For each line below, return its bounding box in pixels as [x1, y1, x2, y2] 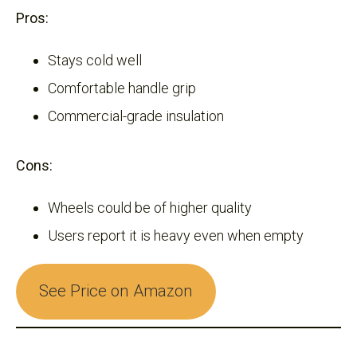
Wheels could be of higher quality [48, 198, 252, 216]
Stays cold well [48, 51, 142, 69]
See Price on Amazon [38, 281, 193, 301]
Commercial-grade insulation [48, 107, 224, 124]
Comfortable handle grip [48, 79, 196, 96]
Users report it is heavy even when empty [48, 226, 304, 244]
